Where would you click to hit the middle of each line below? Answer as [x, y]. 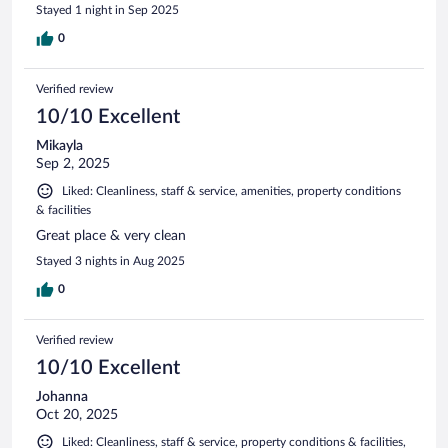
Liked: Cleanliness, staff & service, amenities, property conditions [231, 190]
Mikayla [59, 145]
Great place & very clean [111, 235]
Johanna [62, 396]
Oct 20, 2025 [77, 414]
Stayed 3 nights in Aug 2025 [110, 260]
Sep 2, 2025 [73, 163]
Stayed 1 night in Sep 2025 [107, 9]
